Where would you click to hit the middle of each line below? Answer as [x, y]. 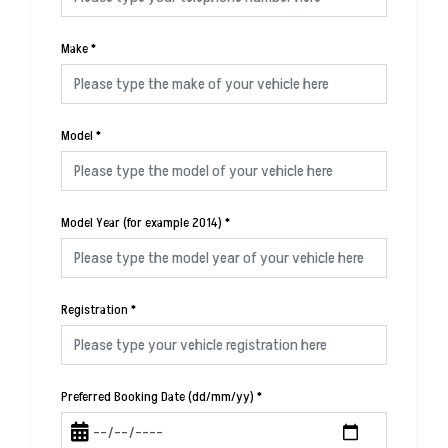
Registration [94, 309]
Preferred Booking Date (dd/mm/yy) [157, 396]
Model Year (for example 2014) [141, 222]
